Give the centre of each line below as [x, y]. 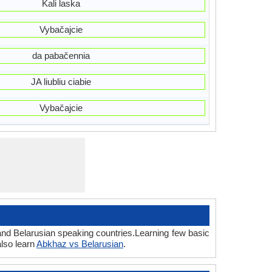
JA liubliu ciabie [61, 82]
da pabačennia [61, 56]
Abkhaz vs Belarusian [80, 244]
